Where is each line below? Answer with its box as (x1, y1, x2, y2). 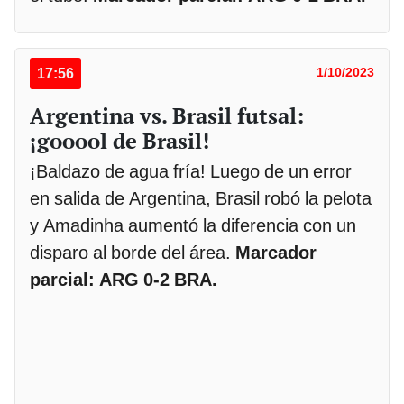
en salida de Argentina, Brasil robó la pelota (30, 187, 372, 209)
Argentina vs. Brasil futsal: (30, 100, 304, 130)
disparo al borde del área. (30, 241, 235, 263)
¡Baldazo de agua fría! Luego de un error (30, 160, 352, 182)
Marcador (235, 241, 317, 263)
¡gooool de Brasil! (30, 125, 209, 155)
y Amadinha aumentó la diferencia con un (30, 214, 356, 236)
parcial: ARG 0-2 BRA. (30, 268, 217, 290)
